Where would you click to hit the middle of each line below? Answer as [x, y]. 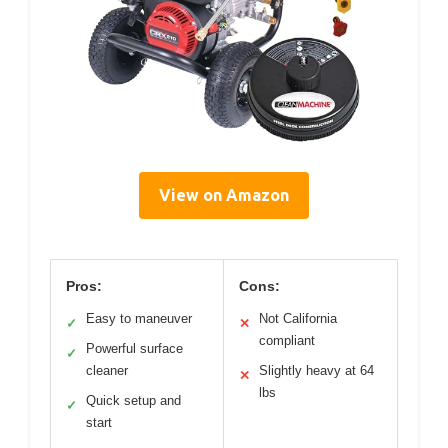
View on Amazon [224, 195]
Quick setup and [133, 401]
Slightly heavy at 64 [316, 371]
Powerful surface [134, 349]
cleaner [107, 371]
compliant [287, 341]
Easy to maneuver [139, 319]
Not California [298, 319]
